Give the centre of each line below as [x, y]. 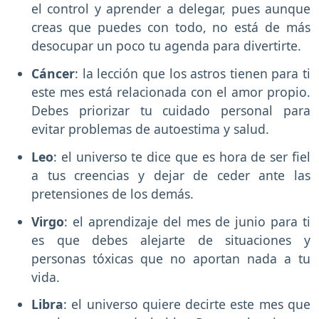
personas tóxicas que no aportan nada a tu [171, 258]
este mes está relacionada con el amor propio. [171, 92]
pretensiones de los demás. [113, 193]
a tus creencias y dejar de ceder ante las [171, 175]
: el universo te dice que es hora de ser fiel [182, 156]
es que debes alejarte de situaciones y [171, 240]
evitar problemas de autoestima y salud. [152, 129]
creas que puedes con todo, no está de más [171, 27]
